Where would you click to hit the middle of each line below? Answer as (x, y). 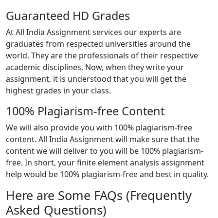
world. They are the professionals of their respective (102, 55)
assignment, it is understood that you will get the (96, 79)
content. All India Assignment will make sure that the (103, 139)
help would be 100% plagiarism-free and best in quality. (107, 174)
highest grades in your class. (58, 90)
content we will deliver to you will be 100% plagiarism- (105, 151)
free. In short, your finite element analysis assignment (105, 162)
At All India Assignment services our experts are (93, 32)
